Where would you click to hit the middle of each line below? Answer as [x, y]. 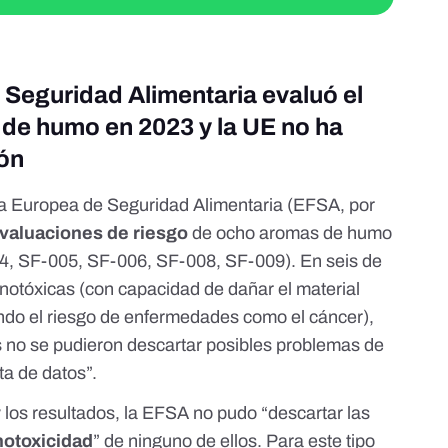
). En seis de [334, 261]
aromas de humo [326, 233]
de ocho [226, 233]
